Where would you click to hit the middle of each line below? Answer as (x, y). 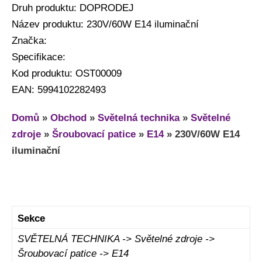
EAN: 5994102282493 (59, 89)
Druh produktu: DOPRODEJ (73, 8)
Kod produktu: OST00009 (67, 73)
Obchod (68, 118)
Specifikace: (39, 57)
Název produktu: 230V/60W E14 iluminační (105, 24)
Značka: (29, 40)
